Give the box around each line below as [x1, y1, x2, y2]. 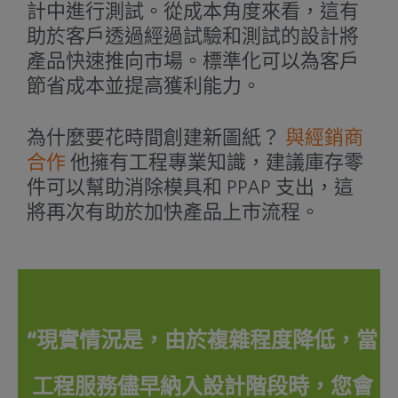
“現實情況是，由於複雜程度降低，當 [27, 330, 378, 352]
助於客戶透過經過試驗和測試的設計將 [26, 26, 359, 46]
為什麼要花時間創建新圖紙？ [26, 127, 285, 147]
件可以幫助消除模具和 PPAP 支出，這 [26, 177, 354, 197]
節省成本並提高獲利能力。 [26, 76, 261, 96]
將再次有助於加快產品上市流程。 [26, 202, 320, 222]
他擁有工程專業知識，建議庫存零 [65, 152, 363, 172]
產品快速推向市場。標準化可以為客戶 [26, 51, 359, 71]
